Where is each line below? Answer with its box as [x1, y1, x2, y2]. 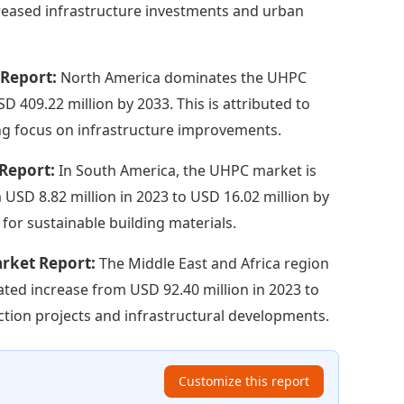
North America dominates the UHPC [60, 67, 308, 87]
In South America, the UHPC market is [59, 160, 317, 180]
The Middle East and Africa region [99, 252, 330, 273]
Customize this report [178, 372, 309, 390]
